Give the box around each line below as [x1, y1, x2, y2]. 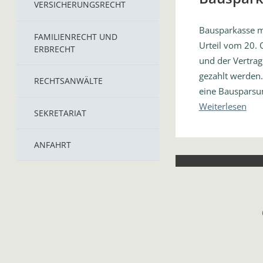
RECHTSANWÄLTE [34, 75, 103, 86]
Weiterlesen [198, 100, 247, 112]
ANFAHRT [34, 139, 71, 150]
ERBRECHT [34, 43, 75, 55]
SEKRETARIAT [34, 107, 86, 119]
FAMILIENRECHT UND [34, 31, 117, 42]
